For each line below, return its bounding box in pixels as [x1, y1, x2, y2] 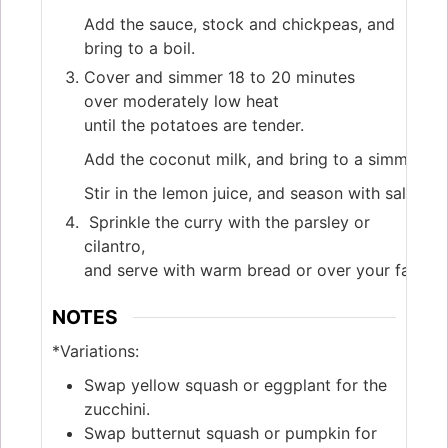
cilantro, [84, 236, 145, 257]
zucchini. [84, 398, 150, 419]
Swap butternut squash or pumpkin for [84, 422, 377, 443]
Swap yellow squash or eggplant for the [84, 374, 387, 395]
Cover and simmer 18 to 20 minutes [84, 67, 355, 88]
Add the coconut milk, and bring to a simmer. [84, 149, 431, 170]
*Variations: [52, 340, 139, 361]
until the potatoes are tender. [84, 115, 304, 136]
